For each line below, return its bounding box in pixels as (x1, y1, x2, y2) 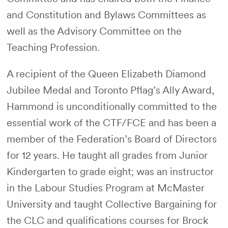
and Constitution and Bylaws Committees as (6, 9, 206, 21)
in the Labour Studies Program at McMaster (6, 182, 205, 194)
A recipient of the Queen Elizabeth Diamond (6, 68, 206, 80)
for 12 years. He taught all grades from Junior (6, 149, 208, 161)
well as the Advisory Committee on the (6, 25, 182, 37)
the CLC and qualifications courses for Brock (6, 214, 208, 226)
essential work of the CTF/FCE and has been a (6, 117, 216, 129)
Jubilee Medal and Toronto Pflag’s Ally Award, (6, 84, 214, 96)
